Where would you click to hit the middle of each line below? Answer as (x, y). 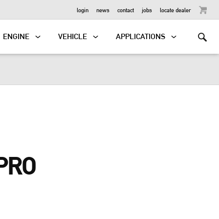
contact (126, 10)
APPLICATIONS (141, 36)
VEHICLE (73, 36)
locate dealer (175, 10)
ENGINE (16, 36)
